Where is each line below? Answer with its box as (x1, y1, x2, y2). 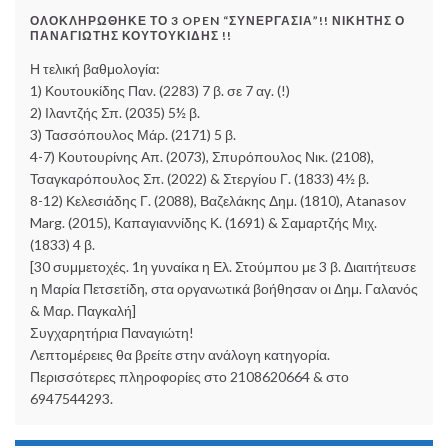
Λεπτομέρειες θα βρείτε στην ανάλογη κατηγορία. (30, 346, 330, 364)
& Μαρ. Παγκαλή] (30, 302, 136, 320)
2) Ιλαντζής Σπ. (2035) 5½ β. (30, 104, 200, 122)
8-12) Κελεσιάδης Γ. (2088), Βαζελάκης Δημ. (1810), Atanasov (30, 192, 406, 210)
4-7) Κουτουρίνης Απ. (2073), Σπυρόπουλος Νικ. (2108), (30, 148, 374, 166)
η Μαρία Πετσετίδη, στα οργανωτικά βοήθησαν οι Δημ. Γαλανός (30, 280, 418, 298)
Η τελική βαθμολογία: (30, 60, 160, 78)
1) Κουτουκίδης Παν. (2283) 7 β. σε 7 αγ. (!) (30, 82, 290, 100)
